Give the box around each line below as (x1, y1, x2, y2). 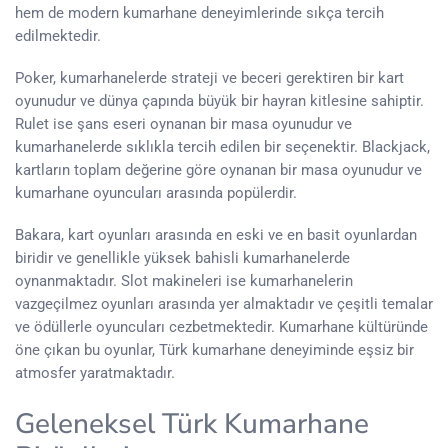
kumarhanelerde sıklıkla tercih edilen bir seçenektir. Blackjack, (15, 138, 430, 156)
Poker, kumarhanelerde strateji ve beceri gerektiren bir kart (15, 69, 404, 87)
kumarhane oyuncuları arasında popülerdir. (15, 184, 297, 202)
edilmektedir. (15, 27, 101, 45)
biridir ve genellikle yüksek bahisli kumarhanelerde (15, 249, 350, 267)
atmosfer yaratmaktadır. (15, 364, 175, 382)
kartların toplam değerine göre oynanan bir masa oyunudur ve (15, 161, 422, 179)
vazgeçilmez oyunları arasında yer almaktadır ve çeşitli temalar (15, 295, 433, 313)
